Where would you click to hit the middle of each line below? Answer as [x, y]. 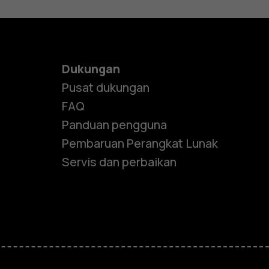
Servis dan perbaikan [119, 162]
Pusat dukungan [105, 88]
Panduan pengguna [114, 125]
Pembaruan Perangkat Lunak [140, 144]
